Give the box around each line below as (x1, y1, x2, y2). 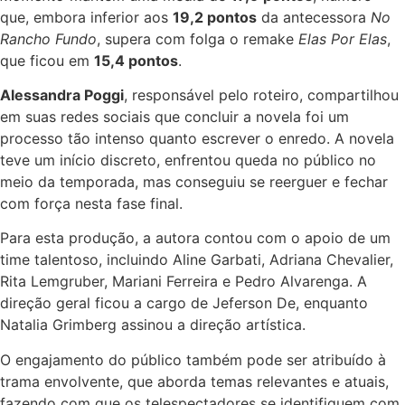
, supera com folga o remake (97, 29, 298, 48)
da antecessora (257, 7, 371, 26)
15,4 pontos (94, 51, 178, 70)
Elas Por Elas (298, 29, 387, 48)
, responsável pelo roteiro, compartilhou (124, 85, 399, 104)
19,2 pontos (173, 7, 257, 26)
